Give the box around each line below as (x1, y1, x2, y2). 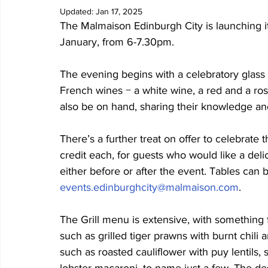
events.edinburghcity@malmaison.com (60, 181, 239, 193)
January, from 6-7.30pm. (60, 36, 174, 48)
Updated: (60, 7, 96, 16)
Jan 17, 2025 (96, 7, 142, 16)
